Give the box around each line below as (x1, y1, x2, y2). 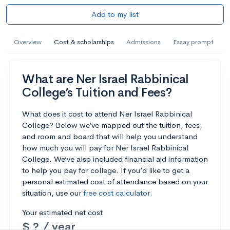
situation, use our (22, 187, 83, 198)
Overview (14, 37, 42, 46)
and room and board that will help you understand (22, 131, 198, 141)
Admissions (126, 37, 161, 46)
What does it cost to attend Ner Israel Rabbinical (22, 108, 192, 119)
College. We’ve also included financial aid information (22, 154, 208, 164)
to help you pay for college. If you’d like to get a (22, 165, 189, 175)
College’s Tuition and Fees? (22, 84, 172, 100)
